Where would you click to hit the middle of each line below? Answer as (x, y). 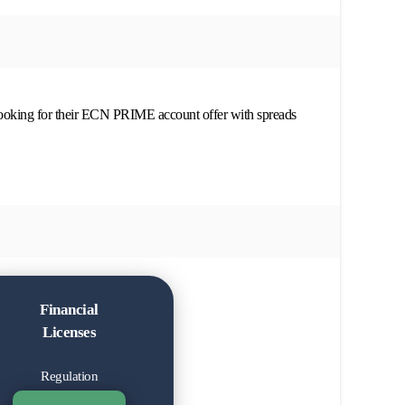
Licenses (69, 332)
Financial (69, 309)
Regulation (69, 376)
